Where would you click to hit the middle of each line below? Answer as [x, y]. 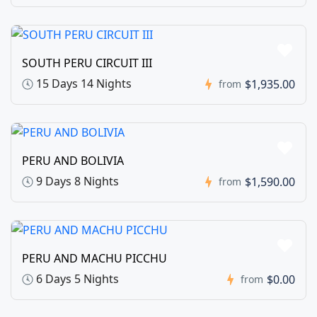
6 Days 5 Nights [76, 278]
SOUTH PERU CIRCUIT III [87, 63]
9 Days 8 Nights [76, 181]
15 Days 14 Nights [82, 83]
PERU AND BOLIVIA [73, 160]
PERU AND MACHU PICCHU [94, 258]
